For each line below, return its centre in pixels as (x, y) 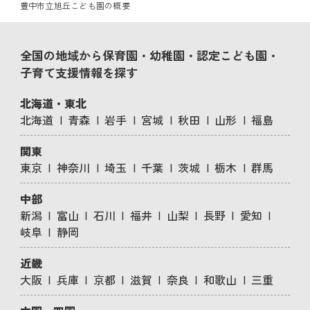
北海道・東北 (53, 103)
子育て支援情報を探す (79, 72)
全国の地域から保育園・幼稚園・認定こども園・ (149, 55)
